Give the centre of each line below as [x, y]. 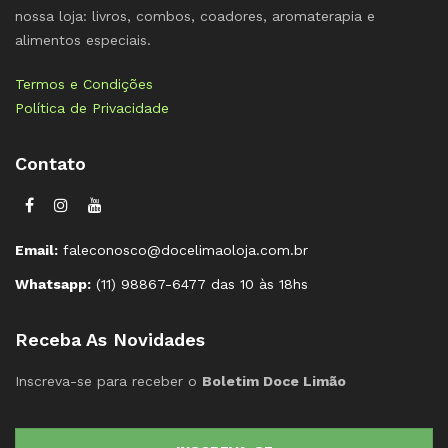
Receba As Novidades [110, 340]
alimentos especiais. [83, 39]
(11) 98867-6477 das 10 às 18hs [199, 284]
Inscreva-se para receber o [108, 381]
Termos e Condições [84, 83]
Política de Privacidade [92, 107]
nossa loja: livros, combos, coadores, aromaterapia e [195, 15]
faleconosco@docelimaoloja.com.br [183, 250]
